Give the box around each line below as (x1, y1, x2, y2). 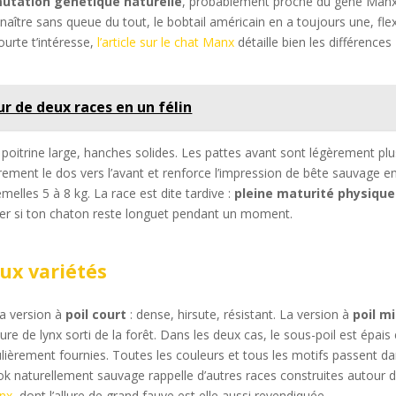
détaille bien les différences (234, 33, 392, 50)
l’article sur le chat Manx (97, 33, 235, 50)
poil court (65, 306, 127, 324)
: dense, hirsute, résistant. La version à (126, 306, 354, 324)
